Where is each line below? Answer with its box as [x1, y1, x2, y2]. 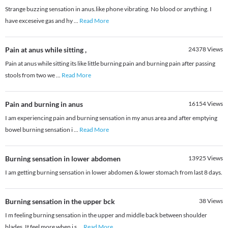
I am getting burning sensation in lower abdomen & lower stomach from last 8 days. [5, 168, 222, 177]
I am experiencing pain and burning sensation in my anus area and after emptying [5, 114, 217, 122]
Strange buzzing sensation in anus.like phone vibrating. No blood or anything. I [5, 5, 212, 13]
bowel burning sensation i [5, 126, 74, 134]
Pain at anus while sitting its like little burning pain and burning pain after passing [5, 60, 215, 68]
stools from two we [5, 71, 56, 79]
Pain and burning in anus [5, 100, 83, 109]
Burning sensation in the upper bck [5, 197, 115, 206]
